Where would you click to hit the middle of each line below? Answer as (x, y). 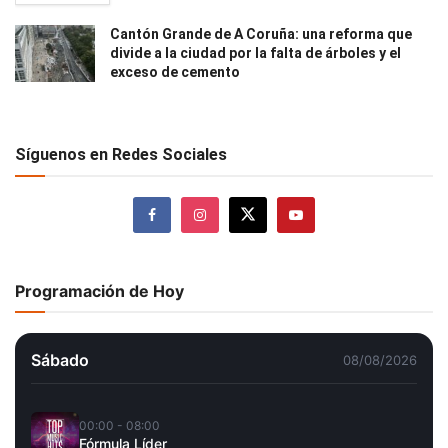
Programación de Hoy (99, 290)
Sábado (60, 359)
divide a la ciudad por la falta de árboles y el (255, 52)
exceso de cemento (175, 71)
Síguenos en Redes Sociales (121, 154)
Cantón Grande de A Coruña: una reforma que (261, 33)
